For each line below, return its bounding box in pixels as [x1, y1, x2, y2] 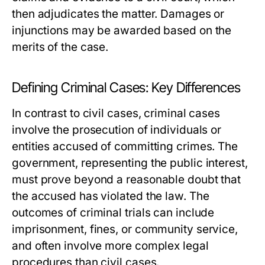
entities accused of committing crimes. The [12, 140, 238, 153]
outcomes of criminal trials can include [12, 206, 215, 219]
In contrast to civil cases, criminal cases [12, 106, 221, 120]
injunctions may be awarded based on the [12, 24, 232, 37]
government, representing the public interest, [12, 156, 248, 170]
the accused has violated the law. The [12, 189, 209, 203]
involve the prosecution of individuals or [12, 123, 222, 137]
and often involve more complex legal [12, 239, 209, 253]
